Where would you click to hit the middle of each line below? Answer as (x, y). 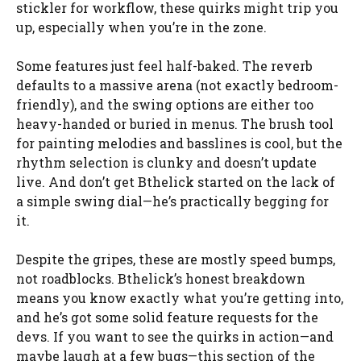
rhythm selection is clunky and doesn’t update (166, 162)
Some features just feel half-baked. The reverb (164, 65)
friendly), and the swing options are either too (165, 104)
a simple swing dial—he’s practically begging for (172, 201)
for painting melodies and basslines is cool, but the (179, 143)
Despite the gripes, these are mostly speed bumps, (176, 259)
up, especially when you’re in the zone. (141, 27)
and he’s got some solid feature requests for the (167, 317)
